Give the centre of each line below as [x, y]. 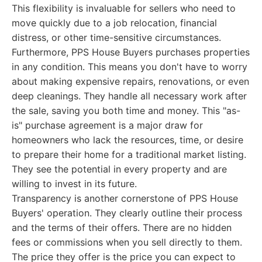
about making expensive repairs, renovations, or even [130, 81]
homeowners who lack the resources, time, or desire [127, 140]
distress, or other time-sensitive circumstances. [116, 37]
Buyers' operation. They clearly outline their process [127, 213]
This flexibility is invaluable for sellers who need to [124, 8]
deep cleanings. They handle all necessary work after [129, 96]
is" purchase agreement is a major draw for [107, 125]
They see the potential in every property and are [119, 169]
